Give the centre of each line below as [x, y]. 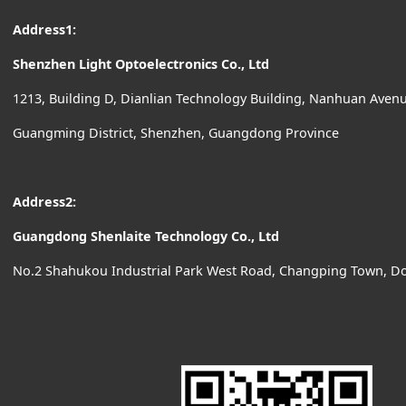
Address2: [45, 201]
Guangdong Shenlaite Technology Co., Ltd [146, 236]
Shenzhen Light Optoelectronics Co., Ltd [141, 63]
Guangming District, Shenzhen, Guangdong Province [176, 132]
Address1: [47, 29]
